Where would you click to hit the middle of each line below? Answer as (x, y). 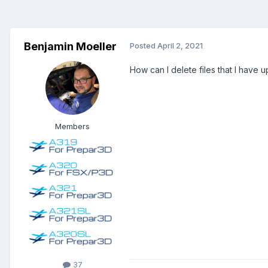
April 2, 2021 (180, 46)
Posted (144, 46)
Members (72, 127)
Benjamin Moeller (70, 47)
